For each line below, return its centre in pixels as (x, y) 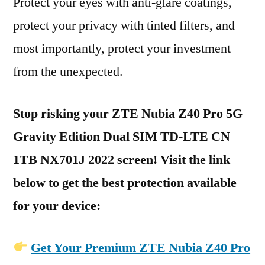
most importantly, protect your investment (122, 49)
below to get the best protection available (125, 183)
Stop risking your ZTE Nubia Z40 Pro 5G (128, 114)
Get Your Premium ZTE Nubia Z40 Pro (141, 248)
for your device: (57, 206)
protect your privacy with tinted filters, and (124, 25)
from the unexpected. (68, 72)
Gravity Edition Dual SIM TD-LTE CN (122, 137)
